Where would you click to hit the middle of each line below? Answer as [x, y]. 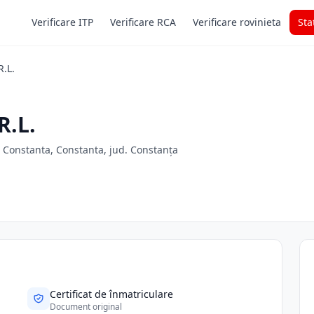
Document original [86, 307]
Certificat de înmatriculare [112, 294]
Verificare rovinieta [237, 22]
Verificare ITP [62, 22]
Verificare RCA [143, 22]
